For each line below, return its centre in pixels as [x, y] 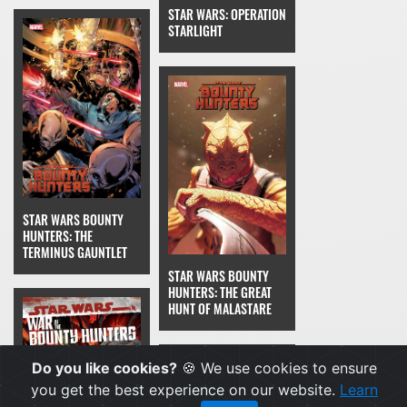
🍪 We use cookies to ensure [277, 368]
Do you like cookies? [104, 368]
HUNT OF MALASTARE [220, 309]
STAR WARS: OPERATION [227, 14]
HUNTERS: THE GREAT [220, 293]
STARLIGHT [195, 30]
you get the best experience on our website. [185, 390]
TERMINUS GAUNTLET [75, 253]
